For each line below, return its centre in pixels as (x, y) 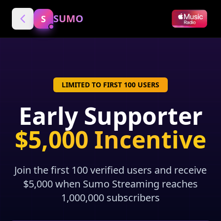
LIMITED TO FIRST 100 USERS (110, 85)
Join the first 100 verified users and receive (110, 170)
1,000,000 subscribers (110, 198)
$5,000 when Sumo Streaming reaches (110, 184)
